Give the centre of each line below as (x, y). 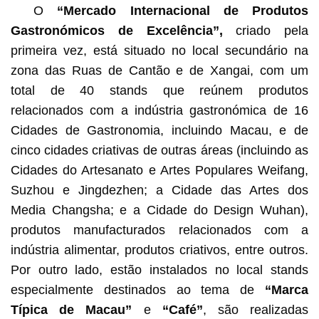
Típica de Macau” (71, 309)
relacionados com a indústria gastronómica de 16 (159, 110)
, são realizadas (256, 309)
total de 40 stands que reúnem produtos (159, 90)
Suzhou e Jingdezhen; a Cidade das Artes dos (159, 190)
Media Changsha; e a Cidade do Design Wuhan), (159, 210)
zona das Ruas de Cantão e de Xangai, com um (159, 70)
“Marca (287, 289)
